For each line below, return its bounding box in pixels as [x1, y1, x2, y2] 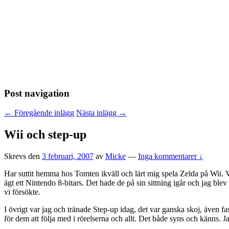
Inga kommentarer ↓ [138, 152, 203, 161]
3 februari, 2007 [42, 152, 94, 161]
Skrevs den [4, 152, 42, 161]
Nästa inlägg [76, 108, 119, 118]
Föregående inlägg [12, 108, 74, 118]
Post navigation [4, 87, 70, 99]
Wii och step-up [4, 128, 86, 142]
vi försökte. [4, 188, 40, 197]
